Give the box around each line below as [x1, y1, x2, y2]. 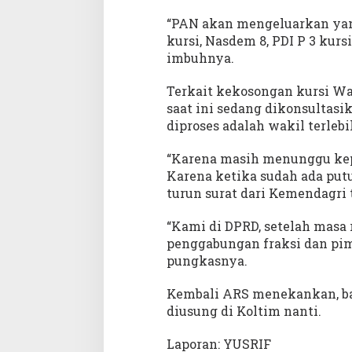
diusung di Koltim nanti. [166, 302, 321, 319]
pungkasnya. [166, 251, 247, 269]
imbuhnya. [166, 49, 234, 66]
